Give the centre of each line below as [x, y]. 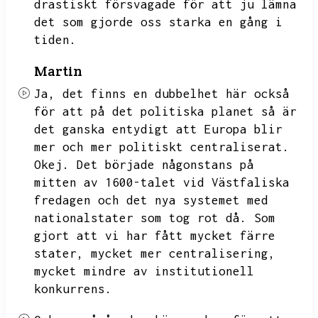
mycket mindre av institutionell [144, 271]
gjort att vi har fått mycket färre [155, 236]
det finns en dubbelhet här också [176, 94]
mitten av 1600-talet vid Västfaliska [162, 182]
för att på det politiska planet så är [165, 111]
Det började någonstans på [165, 165]
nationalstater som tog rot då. [141, 218]
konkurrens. [73, 289]
